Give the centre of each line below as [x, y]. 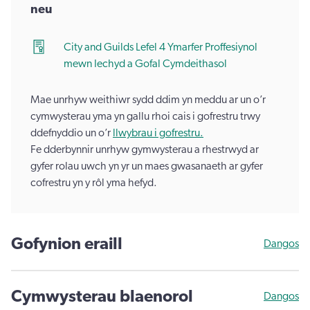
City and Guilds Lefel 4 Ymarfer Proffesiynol [161, 47]
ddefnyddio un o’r [72, 133]
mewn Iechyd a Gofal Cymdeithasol [145, 64]
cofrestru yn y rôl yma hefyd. [94, 183]
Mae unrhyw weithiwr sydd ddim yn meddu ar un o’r [148, 100]
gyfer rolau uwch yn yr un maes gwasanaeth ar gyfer [147, 166]
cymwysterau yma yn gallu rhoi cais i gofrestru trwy [145, 117]
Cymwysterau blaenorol [102, 297]
